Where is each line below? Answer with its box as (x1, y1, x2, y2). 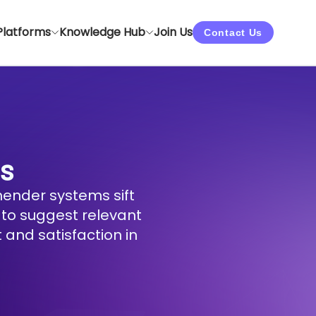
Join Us (154, 24, 193, 40)
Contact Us (204, 27, 262, 38)
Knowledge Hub (59, 24, 145, 40)
